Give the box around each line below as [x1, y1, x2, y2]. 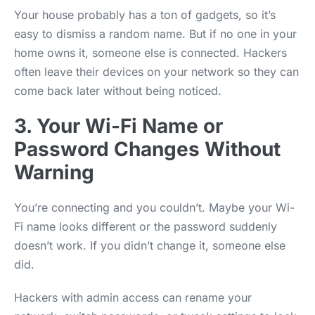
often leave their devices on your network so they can [14, 64, 299, 79]
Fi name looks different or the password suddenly [14, 219, 277, 233]
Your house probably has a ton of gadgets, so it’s [14, 7, 276, 22]
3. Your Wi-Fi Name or [14, 113, 223, 138]
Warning [14, 160, 94, 184]
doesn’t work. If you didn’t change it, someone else [14, 238, 285, 252]
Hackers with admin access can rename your [14, 290, 252, 304]
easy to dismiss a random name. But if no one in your [14, 26, 297, 41]
